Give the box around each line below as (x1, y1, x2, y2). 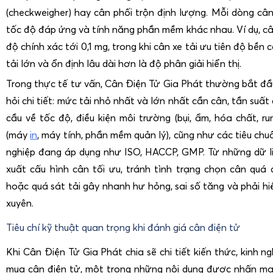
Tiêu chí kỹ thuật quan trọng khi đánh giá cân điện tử (6, 221, 240, 233)
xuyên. (6, 196, 34, 209)
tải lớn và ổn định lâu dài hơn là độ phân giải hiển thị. (6, 57, 241, 69)
